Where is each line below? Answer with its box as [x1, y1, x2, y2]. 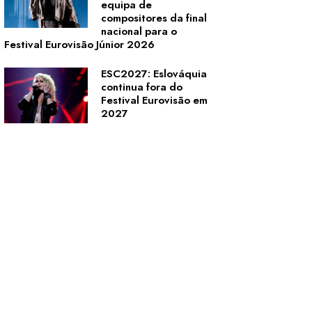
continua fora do [101, 79, 182, 95]
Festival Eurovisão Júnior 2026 [4, 37, 155, 52]
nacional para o [101, 24, 177, 39]
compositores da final [101, 10, 207, 26]
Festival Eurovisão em [101, 93, 208, 108]
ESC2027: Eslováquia [101, 66, 207, 81]
